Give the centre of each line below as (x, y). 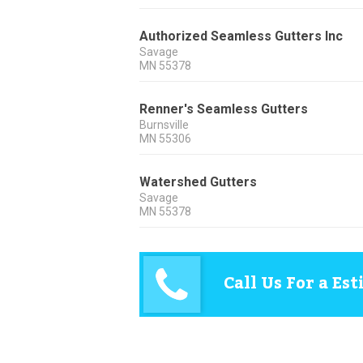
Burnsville (164, 125)
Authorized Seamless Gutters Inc (241, 36)
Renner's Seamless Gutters (224, 109)
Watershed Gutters (198, 182)
